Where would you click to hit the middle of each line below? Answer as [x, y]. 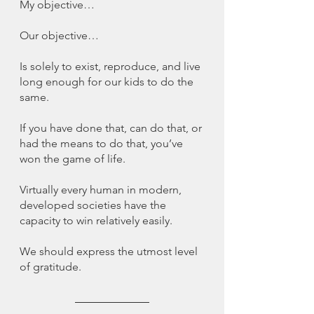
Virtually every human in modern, [102, 189]
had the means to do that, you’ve [103, 143]
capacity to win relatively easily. [97, 220]
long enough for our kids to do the [108, 81]
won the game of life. [74, 158]
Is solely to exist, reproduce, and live [111, 66]
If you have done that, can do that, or [112, 128]
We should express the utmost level [110, 251]
